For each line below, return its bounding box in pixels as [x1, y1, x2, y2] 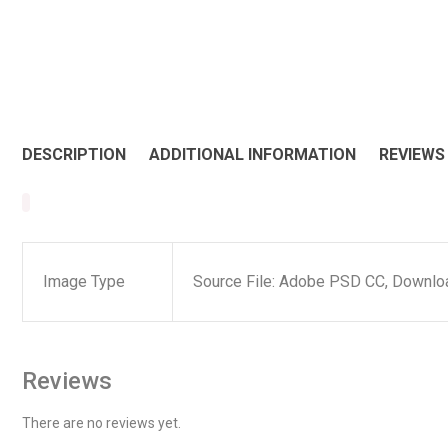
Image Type [43, 272, 125, 291]
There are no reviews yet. [22, 414, 181, 431]
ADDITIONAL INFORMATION [149, 145, 356, 164]
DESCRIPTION [22, 145, 126, 164]
